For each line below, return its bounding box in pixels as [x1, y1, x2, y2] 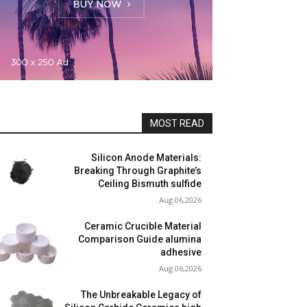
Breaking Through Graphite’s [74, 165, 201, 176]
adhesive [160, 247, 201, 258]
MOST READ [150, 118, 204, 129]
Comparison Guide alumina [78, 234, 201, 245]
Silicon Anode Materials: [91, 152, 201, 163]
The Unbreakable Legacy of [81, 289, 201, 300]
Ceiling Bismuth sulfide [98, 178, 201, 189]
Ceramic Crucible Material [84, 221, 201, 232]
